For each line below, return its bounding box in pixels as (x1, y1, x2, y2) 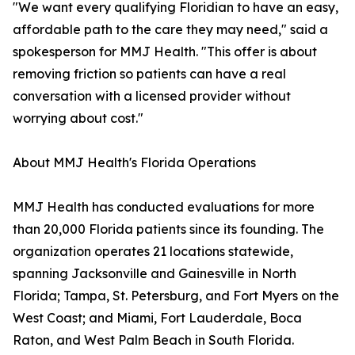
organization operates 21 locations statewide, (13, 243, 293, 260)
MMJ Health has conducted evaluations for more (13, 199, 315, 216)
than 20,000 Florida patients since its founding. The (13, 221, 324, 238)
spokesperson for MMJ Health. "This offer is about (13, 44, 317, 60)
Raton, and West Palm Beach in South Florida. (13, 332, 294, 349)
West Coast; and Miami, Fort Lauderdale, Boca (13, 310, 302, 326)
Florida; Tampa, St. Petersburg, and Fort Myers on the (13, 288, 339, 304)
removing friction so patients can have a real (13, 66, 286, 82)
